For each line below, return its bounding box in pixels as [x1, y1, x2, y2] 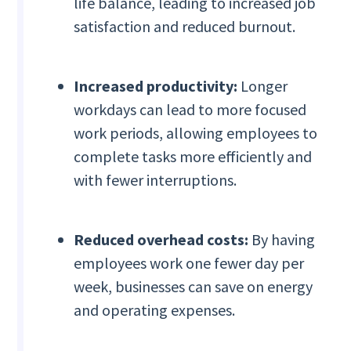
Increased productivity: [74, 76, 241, 96]
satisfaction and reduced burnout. [74, 16, 296, 37]
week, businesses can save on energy [74, 277, 313, 297]
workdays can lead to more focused [74, 100, 307, 120]
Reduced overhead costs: [74, 230, 249, 250]
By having [248, 230, 316, 250]
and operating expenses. [74, 300, 236, 320]
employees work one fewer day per [74, 253, 305, 273]
